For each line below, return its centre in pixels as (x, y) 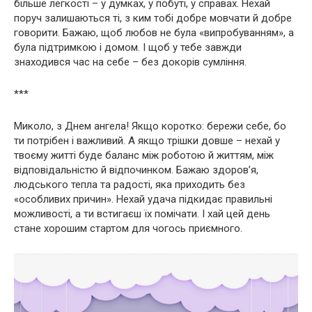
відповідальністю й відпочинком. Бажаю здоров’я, (136, 170)
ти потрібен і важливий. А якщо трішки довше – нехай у (147, 141)
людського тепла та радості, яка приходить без (130, 185)
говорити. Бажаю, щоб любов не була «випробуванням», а (154, 33)
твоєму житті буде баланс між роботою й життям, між (144, 156)
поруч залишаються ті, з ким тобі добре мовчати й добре (153, 18)
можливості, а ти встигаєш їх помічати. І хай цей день (142, 214)
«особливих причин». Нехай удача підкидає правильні (143, 200)
